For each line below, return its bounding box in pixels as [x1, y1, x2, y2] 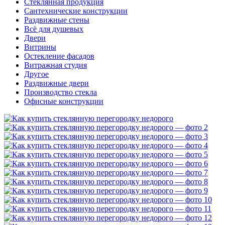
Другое [24, 70, 49, 79]
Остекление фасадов [24, 52, 94, 61]
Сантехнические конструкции [24, 7, 128, 16]
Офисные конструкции [24, 97, 103, 106]
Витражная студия [24, 61, 87, 70]
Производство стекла [24, 88, 97, 97]
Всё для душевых [24, 25, 83, 34]
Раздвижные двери [24, 79, 89, 88]
